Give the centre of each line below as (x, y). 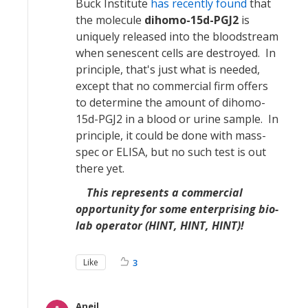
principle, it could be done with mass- (171, 135)
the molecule (110, 20)
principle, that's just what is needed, (168, 69)
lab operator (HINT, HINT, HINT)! (160, 225)
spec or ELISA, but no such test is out (171, 152)
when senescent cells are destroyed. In (176, 53)
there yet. (100, 168)
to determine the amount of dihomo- (170, 102)
